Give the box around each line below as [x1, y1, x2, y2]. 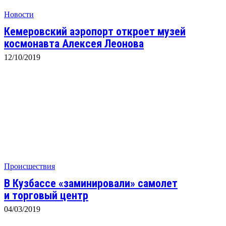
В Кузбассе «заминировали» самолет [4, 177, 178, 190]
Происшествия [4, 162, 55, 171]
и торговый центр [4, 189, 88, 202]
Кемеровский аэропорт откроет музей [4, 25, 186, 38]
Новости [4, 10, 34, 19]
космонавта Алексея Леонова [4, 37, 144, 50]
